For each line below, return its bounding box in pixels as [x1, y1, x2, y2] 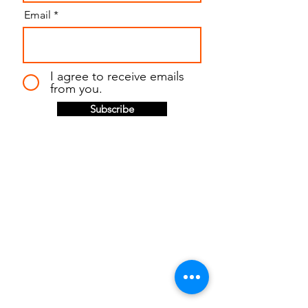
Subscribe [90, 102, 134, 116]
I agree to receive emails [50, 69, 184, 85]
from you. [50, 81, 102, 97]
